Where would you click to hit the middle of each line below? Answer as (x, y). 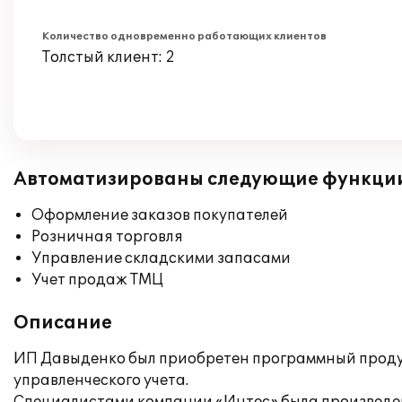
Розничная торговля (107, 237)
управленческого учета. (101, 380)
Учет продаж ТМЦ (97, 280)
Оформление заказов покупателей (160, 215)
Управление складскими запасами (161, 258)
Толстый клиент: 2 (109, 57)
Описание (63, 323)
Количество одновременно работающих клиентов (184, 36)
